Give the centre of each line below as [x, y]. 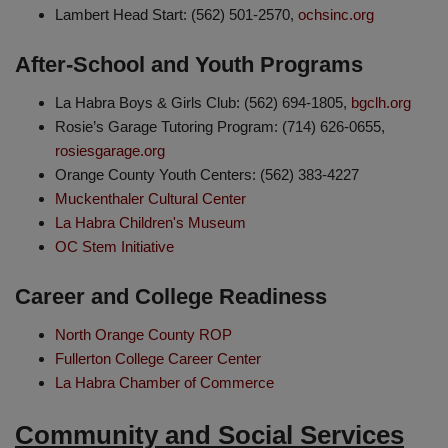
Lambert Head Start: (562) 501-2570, [176, 14]
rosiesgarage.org [110, 150]
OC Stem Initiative [114, 246]
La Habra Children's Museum [150, 222]
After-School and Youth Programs [189, 64]
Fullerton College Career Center [158, 358]
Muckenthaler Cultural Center [150, 198]
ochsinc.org [336, 14]
